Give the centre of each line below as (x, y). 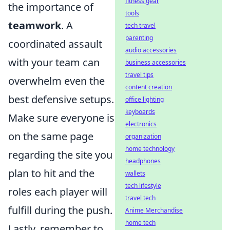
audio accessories (151, 50)
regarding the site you (60, 155)
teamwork (35, 25)
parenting (139, 38)
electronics (141, 124)
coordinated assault (55, 44)
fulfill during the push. (60, 210)
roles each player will (58, 192)
